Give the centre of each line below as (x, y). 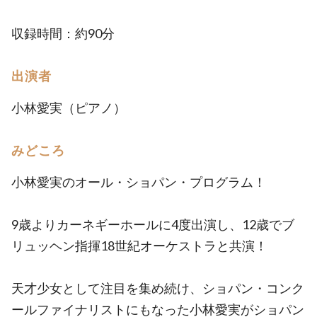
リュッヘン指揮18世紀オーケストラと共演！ (139, 246)
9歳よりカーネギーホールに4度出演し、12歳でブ (153, 225)
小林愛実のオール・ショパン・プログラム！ (139, 182)
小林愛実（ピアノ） (69, 108)
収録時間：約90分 (63, 34)
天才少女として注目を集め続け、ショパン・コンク (158, 288)
